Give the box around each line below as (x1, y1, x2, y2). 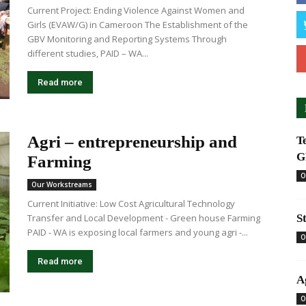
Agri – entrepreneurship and (27, 133, 237, 151)
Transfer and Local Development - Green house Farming (27, 212, 260, 224)
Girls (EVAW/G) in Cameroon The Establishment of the (27, 18, 248, 31)
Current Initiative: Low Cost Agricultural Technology (27, 197, 235, 210)
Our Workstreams (31, 180, 92, 189)
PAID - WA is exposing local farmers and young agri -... (27, 226, 248, 238)
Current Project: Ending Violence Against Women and (27, 4, 245, 16)
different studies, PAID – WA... (27, 47, 148, 59)
